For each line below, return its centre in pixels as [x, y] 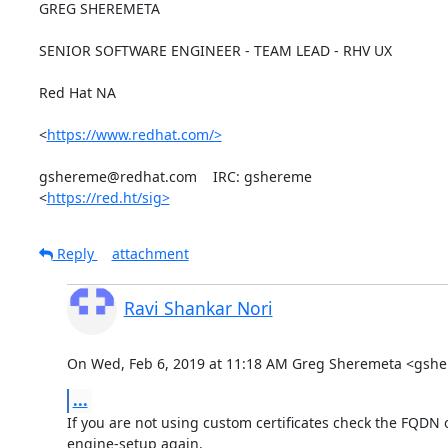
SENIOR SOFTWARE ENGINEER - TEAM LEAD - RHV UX [215, 50]
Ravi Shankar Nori [198, 307]
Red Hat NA [77, 92]
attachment [150, 253]
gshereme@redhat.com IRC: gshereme [175, 176]
